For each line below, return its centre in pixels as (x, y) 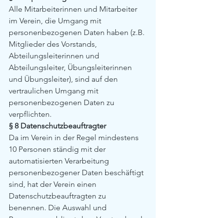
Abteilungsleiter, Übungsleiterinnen (71, 67)
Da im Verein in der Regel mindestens (75, 137)
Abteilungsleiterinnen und (55, 56)
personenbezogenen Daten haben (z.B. (78, 32)
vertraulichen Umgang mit (54, 91)
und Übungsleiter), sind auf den (64, 79)
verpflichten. (30, 114)
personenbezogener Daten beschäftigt (77, 173)
